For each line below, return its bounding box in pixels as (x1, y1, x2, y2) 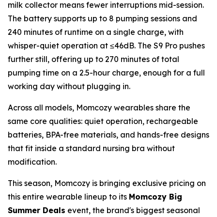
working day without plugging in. (8, 81, 130, 91)
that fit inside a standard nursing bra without (8, 143, 175, 153)
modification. (8, 156, 57, 167)
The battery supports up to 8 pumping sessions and (8, 13, 197, 23)
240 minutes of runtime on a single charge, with (8, 27, 184, 37)
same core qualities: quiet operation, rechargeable (8, 116, 198, 126)
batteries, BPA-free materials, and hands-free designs (8, 129, 209, 139)
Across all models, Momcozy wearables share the (8, 102, 190, 112)
